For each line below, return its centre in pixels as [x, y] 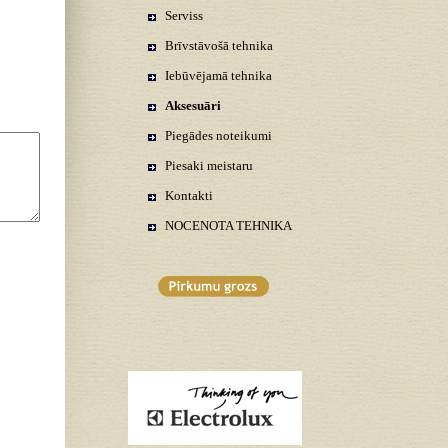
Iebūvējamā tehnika [218, 75]
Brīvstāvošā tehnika [219, 45]
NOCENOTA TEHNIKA [228, 225]
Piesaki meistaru [209, 165]
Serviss [184, 15]
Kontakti [189, 195]
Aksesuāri [193, 105]
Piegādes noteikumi [218, 135]
